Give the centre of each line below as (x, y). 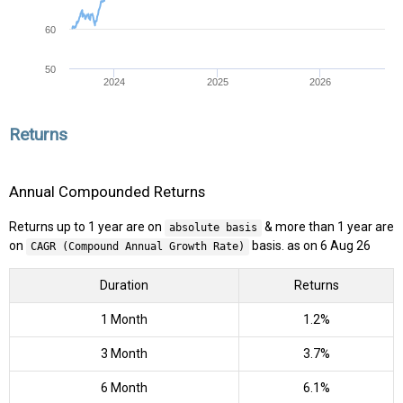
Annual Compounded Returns (107, 191)
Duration (124, 286)
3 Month (124, 354)
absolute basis (214, 228)
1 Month (124, 320)
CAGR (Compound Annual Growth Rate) (137, 247)
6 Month (124, 388)
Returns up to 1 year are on (87, 227)
